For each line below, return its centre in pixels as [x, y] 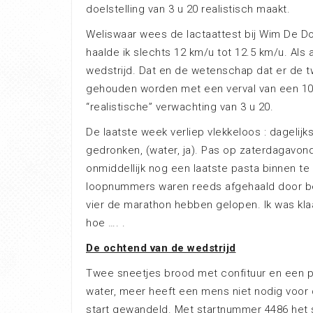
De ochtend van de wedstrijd [161, 248]
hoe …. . [105, 223]
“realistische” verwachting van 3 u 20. [180, 107]
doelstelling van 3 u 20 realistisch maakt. [188, 9]
